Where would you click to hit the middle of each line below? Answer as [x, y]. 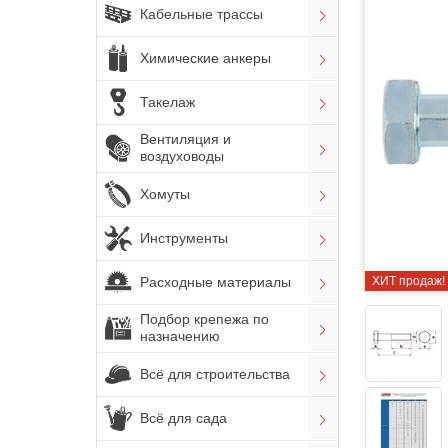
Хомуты [165, 193]
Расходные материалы [215, 281]
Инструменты [184, 237]
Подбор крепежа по [204, 319]
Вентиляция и [185, 139]
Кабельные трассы [201, 13]
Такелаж [167, 101]
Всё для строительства [215, 373]
